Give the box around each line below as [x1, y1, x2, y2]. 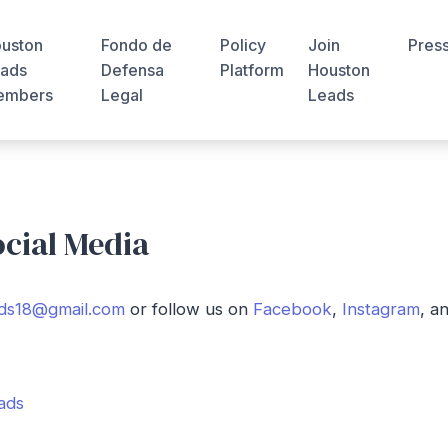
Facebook [253, 299, 332, 319]
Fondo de [101, 34, 173, 55]
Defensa [101, 59, 165, 80]
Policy [219, 34, 266, 55]
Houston [307, 59, 370, 80]
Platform [219, 59, 284, 80]
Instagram [342, 299, 420, 319]
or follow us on [125, 299, 253, 319]
